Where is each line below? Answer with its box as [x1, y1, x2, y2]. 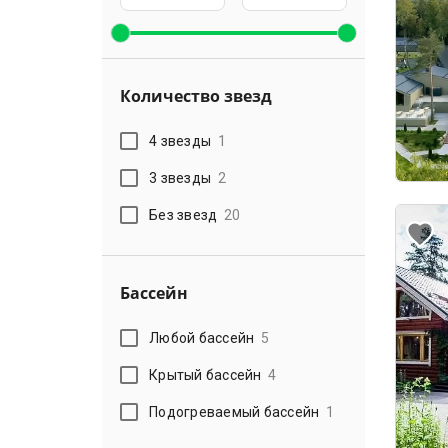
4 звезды [149, 132, 212, 149]
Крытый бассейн [149, 366, 262, 383]
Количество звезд [120, 88, 272, 105]
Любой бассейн [149, 329, 255, 346]
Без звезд [149, 206, 218, 223]
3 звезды [149, 169, 212, 186]
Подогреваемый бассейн [149, 403, 320, 420]
